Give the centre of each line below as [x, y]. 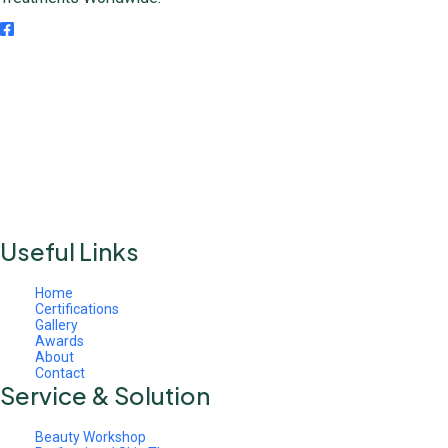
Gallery [56, 325]
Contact [60, 373]
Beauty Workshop [90, 437]
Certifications [77, 309]
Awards [59, 341]
